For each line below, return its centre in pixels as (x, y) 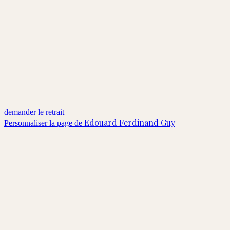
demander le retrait (34, 112)
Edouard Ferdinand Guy (130, 122)
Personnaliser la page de (44, 123)
